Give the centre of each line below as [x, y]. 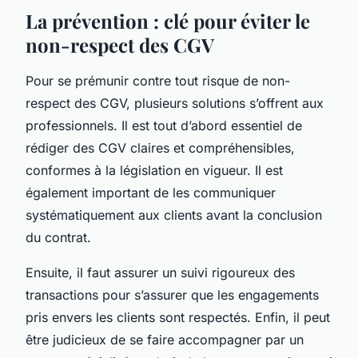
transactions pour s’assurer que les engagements [172, 294]
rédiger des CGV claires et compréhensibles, [160, 147]
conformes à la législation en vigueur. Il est [154, 170]
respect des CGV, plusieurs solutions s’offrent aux [175, 103]
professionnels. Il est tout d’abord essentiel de [164, 125]
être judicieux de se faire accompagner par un [165, 339]
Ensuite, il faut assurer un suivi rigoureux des [160, 272]
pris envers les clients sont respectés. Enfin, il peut [178, 317]
